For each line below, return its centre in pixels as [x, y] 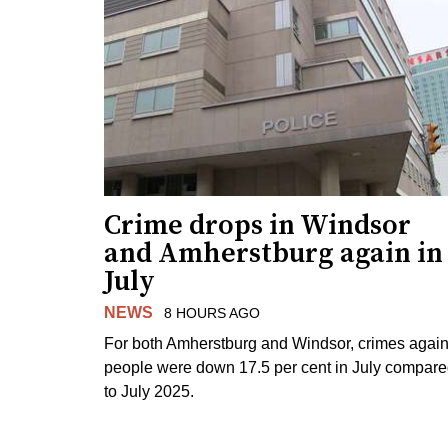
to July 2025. [149, 391]
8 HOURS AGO [211, 313]
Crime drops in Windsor [257, 226]
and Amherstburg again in [273, 254]
